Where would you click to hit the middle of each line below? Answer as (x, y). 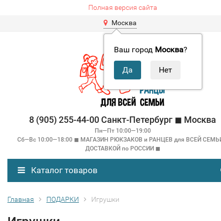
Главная (21, 199)
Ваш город (134, 50)
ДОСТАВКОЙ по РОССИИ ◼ (123, 148)
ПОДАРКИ (63, 199)
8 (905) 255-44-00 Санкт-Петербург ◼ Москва (123, 120)
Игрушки (105, 199)
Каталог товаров (63, 170)
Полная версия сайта (123, 7)
